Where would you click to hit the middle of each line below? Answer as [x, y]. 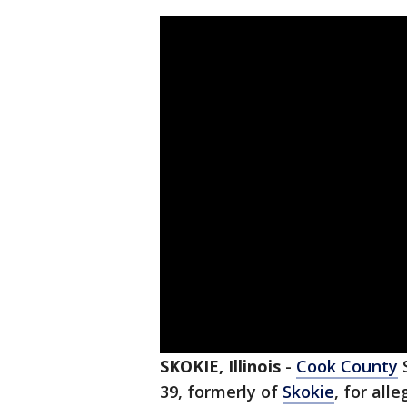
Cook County [347, 367]
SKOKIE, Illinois [220, 367]
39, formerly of [221, 392]
